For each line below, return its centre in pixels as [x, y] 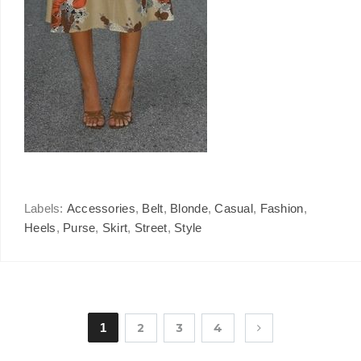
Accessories [101, 208]
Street [151, 228]
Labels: [46, 208]
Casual [234, 208]
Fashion [282, 208]
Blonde [189, 208]
